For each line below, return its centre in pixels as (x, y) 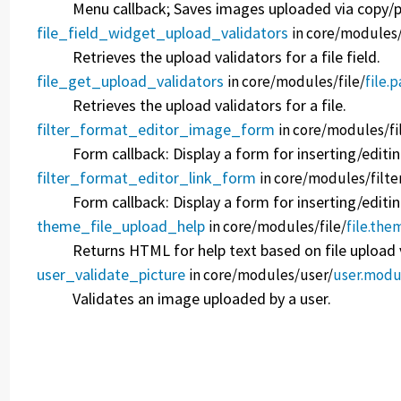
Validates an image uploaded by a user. (202, 298)
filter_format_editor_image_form (156, 129)
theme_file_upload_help (121, 226)
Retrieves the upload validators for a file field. (227, 56)
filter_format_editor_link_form (147, 177)
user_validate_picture (111, 274)
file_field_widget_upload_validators (163, 32)
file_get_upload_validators (131, 81)
